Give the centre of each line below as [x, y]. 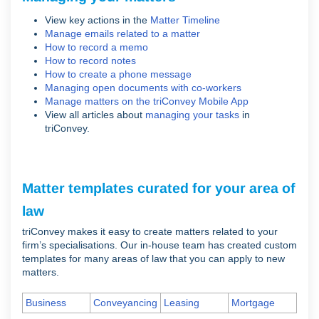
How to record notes [90, 61]
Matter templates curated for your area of [159, 188]
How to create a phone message [118, 74]
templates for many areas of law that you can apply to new [153, 258]
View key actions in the [98, 20]
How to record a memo [96, 47]
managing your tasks [192, 115]
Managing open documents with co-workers [143, 88]
